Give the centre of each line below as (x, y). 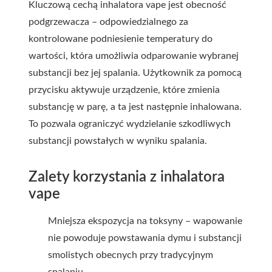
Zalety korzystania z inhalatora (127, 177)
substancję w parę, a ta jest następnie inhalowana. (135, 107)
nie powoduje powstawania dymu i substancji (145, 238)
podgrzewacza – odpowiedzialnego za (108, 22)
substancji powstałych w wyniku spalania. (118, 141)
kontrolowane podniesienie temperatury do (121, 39)
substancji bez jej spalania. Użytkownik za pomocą (135, 73)
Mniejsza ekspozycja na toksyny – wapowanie (145, 221)
